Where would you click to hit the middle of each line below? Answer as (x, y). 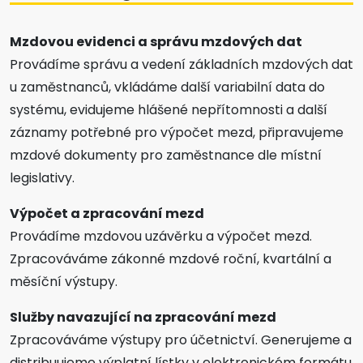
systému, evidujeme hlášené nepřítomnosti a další (169, 110)
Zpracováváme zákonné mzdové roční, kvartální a (171, 259)
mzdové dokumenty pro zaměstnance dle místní (166, 156)
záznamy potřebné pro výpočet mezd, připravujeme (177, 133)
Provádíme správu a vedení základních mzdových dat (181, 65)
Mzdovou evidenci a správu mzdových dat (156, 42)
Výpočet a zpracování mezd (107, 214)
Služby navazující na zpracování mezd (143, 318)
